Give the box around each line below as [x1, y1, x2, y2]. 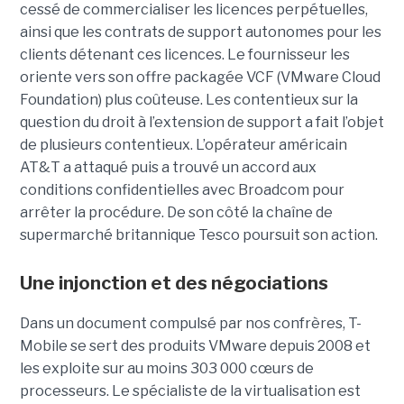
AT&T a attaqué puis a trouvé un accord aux [19, 159, 317, 177]
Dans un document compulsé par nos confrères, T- [19, 315, 362, 333]
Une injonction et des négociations [19, 272, 328, 295]
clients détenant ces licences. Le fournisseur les [19, 46, 350, 64]
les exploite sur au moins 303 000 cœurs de [19, 360, 314, 378]
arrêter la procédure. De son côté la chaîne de [19, 204, 333, 222]
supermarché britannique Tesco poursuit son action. [19, 226, 378, 244]
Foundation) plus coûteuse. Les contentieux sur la [19, 91, 358, 109]
